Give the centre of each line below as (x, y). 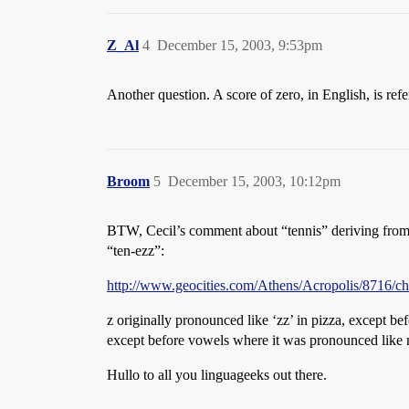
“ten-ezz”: (136, 251)
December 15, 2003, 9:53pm (240, 45)
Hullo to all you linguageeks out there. (217, 375)
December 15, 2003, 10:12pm (254, 181)
